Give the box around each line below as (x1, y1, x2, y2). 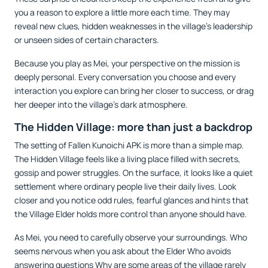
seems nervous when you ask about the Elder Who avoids (14, 245, 231, 257)
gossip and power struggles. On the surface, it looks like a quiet (14, 166, 253, 178)
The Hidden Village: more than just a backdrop (14, 119, 252, 134)
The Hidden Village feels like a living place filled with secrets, (14, 153, 240, 165)
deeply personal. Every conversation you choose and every (14, 71, 236, 83)
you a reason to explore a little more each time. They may (14, 6, 230, 18)
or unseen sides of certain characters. (14, 33, 159, 45)
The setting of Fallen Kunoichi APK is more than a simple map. (14, 139, 244, 151)
